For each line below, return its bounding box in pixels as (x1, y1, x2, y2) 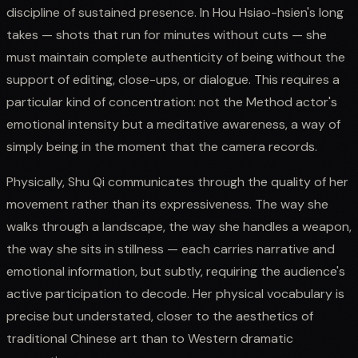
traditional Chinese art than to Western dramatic (6, 329, 293, 347)
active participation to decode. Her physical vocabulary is (6, 284, 344, 302)
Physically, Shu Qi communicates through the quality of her (6, 173, 348, 190)
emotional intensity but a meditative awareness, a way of (6, 115, 340, 133)
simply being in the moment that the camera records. (6, 137, 317, 155)
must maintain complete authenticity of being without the (6, 48, 345, 66)
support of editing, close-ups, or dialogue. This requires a (6, 70, 340, 88)
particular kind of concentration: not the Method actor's (6, 93, 337, 110)
